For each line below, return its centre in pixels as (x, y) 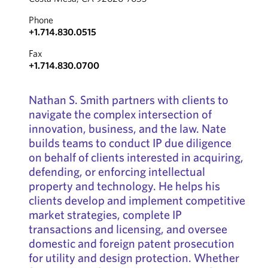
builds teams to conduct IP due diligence (130, 143)
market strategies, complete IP (105, 214)
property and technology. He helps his (124, 186)
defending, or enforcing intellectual (117, 171)
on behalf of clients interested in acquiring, (136, 157)
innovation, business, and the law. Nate (127, 128)
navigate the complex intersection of (120, 114)
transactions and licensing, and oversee (128, 229)
